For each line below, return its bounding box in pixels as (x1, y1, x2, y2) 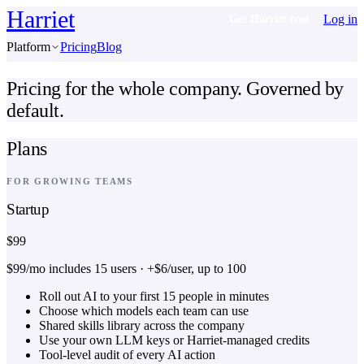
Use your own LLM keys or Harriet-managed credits (39, 333, 310, 348)
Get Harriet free (229, 13, 309, 25)
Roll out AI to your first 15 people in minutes (39, 289, 269, 304)
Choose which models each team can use (39, 304, 249, 318)
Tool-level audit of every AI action (39, 348, 215, 362)
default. (6, 99, 64, 121)
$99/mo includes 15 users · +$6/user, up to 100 (6, 262, 246, 276)
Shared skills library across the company (39, 318, 245, 333)
